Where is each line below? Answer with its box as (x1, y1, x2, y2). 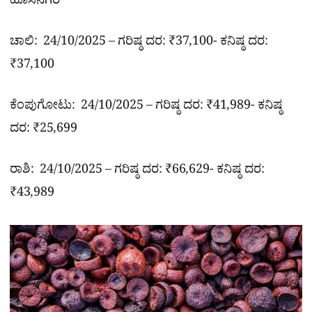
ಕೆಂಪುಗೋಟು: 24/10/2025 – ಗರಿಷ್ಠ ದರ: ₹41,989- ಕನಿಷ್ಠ (10, 97, 283, 118)
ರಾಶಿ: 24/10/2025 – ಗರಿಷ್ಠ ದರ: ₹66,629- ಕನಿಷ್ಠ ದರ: (10, 162, 265, 182)
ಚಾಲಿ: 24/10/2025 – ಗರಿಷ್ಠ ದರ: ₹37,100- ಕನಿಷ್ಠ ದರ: (10, 33, 268, 54)
